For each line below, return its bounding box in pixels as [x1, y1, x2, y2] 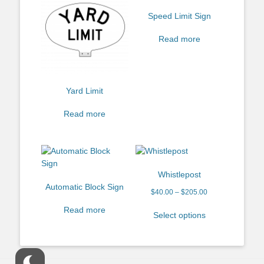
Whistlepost [157, 169, 201, 179]
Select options [153, 210, 206, 220]
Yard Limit [66, 85, 104, 95]
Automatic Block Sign [45, 181, 124, 192]
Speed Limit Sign [147, 11, 211, 21]
